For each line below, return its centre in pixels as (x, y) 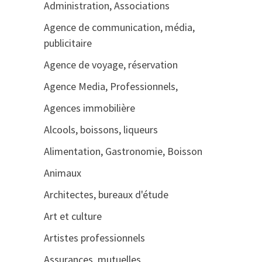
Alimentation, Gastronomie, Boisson (123, 151)
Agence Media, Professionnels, (111, 86)
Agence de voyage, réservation (111, 65)
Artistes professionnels (94, 238)
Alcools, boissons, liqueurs (101, 130)
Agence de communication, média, (119, 27)
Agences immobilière (89, 108)
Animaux (62, 173)
